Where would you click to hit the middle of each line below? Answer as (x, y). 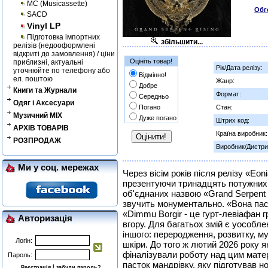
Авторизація (45, 218)
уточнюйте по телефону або (62, 70)
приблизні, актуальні (48, 62)
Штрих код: (233, 120)
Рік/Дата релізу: (239, 68)
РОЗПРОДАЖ (37, 140)
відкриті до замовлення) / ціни (64, 54)
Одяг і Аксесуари (44, 103)
